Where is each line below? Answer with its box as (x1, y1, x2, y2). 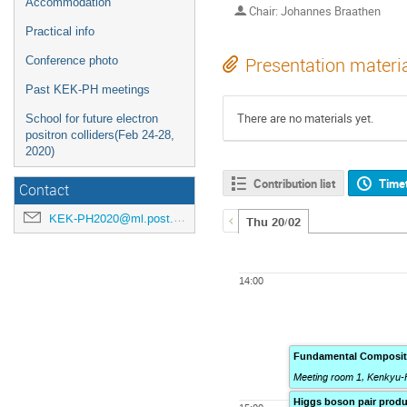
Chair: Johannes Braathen (246, 3, 381, 20)
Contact (19, 181, 69, 200)
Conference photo (25, 54, 118, 67)
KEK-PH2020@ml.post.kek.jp (49, 211, 174, 226)
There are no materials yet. (237, 109, 373, 126)
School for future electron (25, 112, 158, 125)
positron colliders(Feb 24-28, (25, 128, 174, 142)
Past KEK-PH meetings (25, 83, 150, 96)
